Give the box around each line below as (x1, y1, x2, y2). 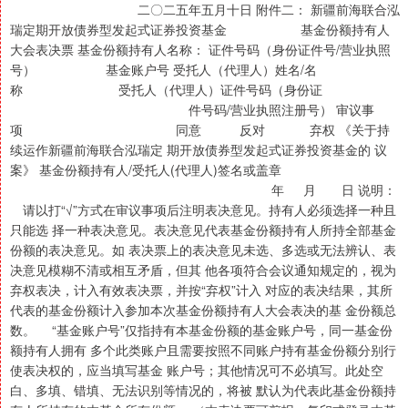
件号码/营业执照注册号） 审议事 (10, 100, 374, 119)
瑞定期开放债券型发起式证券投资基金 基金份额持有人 (10, 20, 390, 39)
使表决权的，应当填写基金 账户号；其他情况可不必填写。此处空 (10, 361, 383, 380)
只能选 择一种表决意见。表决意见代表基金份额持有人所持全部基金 (10, 220, 396, 240)
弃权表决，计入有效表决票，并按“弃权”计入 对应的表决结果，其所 (10, 280, 393, 300)
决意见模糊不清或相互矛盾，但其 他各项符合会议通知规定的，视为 (10, 260, 396, 280)
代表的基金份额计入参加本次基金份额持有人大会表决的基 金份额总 (10, 301, 396, 320)
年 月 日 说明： (10, 180, 396, 199)
